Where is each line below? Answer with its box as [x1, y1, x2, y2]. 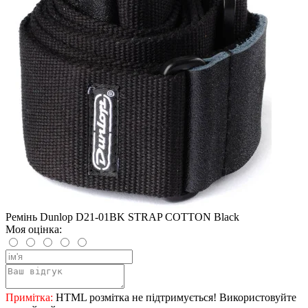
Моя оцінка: [5, 223, 62, 235]
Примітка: [5, 291, 53, 303]
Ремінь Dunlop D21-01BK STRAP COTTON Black [5, 210, 239, 223]
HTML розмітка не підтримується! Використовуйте [53, 291, 296, 303]
